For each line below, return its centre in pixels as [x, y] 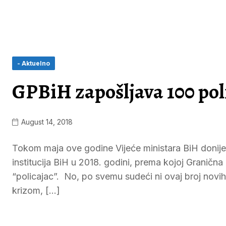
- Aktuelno [34, 63]
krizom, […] [36, 190]
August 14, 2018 [46, 122]
